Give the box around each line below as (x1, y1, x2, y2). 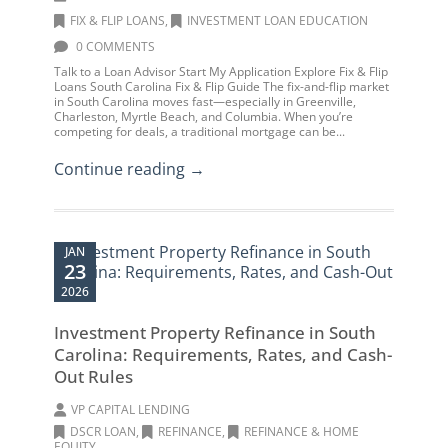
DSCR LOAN (70, 423, 136, 440)
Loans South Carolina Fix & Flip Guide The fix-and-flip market (54, 78, 389, 95)
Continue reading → (54, 158, 205, 180)
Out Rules (54, 365, 133, 388)
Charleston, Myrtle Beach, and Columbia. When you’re (54, 108, 353, 125)
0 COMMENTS (73, 38, 155, 55)
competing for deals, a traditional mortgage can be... (54, 123, 345, 140)
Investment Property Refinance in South (54, 321, 376, 344)
